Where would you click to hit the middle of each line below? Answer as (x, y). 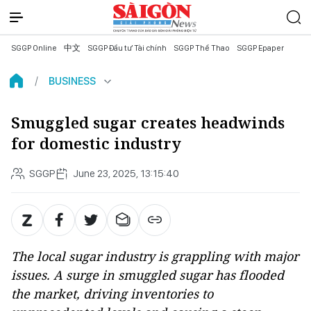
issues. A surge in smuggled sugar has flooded (148, 275)
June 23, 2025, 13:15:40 (126, 173)
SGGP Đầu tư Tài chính (127, 48)
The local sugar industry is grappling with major (155, 256)
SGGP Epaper (260, 48)
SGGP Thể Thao (202, 48)
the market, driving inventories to (112, 294)
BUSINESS (72, 81)
